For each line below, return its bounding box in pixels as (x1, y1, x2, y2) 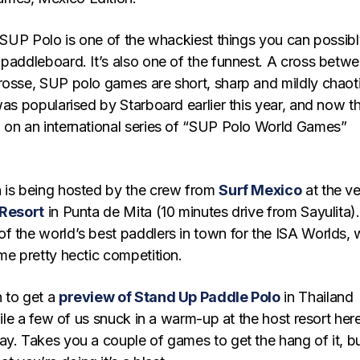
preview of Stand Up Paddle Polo (58, 288, 280, 305)
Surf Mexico (219, 181, 302, 198)
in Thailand (280, 288, 354, 305)
